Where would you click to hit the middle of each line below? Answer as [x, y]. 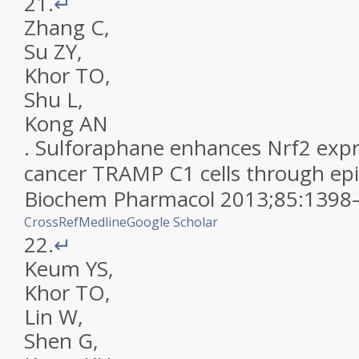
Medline [103, 222]
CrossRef [51, 222]
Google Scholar [172, 222]
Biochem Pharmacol [119, 199]
